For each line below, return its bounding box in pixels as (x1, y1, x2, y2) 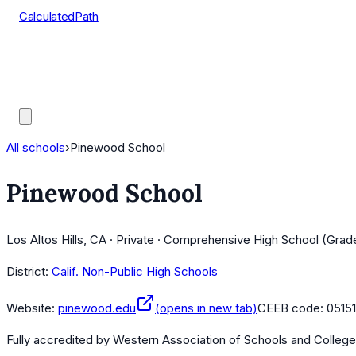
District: (6, 264, 48, 280)
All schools (6, 140, 65, 155)
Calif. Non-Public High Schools (52, 264, 218, 280)
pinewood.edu (58, 300, 136, 316)
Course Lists (19, 48, 88, 64)
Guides (19, 88, 57, 103)
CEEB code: (257, 300, 327, 316)
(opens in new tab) (155, 300, 257, 316)
